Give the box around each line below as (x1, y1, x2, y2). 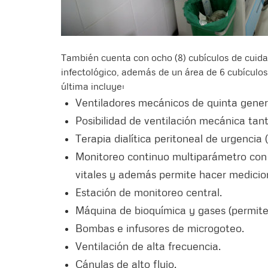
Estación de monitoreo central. (75, 185, 222, 199)
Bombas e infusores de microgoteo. (75, 221, 244, 235)
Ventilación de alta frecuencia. (75, 239, 221, 253)
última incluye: (61, 80, 124, 93)
